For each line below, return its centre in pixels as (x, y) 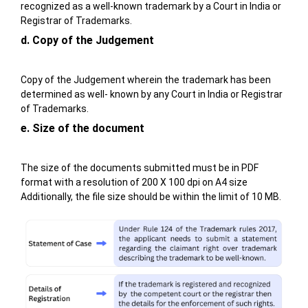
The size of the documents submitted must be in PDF (139, 168)
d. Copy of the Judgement (87, 41)
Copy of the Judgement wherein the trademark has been (145, 80)
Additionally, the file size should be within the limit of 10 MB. (151, 197)
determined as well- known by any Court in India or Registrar (151, 95)
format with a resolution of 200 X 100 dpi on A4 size (134, 183)
